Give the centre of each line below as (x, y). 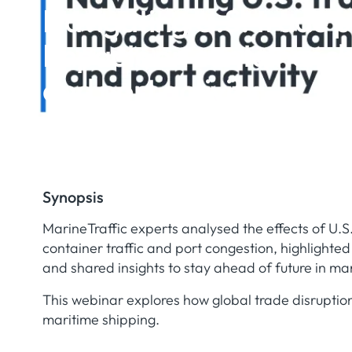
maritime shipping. (101, 319)
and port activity (150, 89)
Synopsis (73, 196)
